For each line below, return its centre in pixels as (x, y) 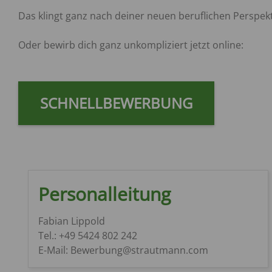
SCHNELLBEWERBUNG (116, 103)
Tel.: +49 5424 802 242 (88, 235)
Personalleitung (104, 194)
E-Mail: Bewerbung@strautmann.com (123, 250)
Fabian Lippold (72, 221)
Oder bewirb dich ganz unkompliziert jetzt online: (132, 45)
